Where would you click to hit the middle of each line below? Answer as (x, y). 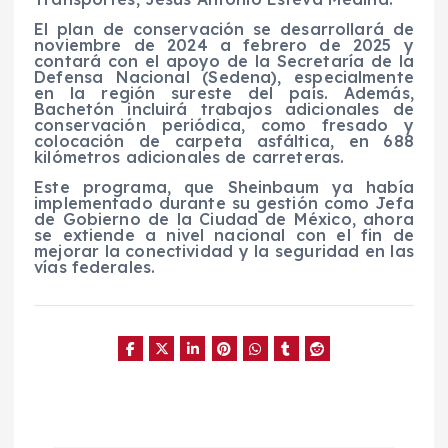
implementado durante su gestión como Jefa (224, 203)
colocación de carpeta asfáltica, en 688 (224, 140)
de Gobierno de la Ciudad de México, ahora (224, 219)
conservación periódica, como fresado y (224, 124)
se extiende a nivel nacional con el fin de (224, 235)
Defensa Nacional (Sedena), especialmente (224, 76)
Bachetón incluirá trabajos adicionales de (224, 108)
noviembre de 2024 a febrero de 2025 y (224, 44)
